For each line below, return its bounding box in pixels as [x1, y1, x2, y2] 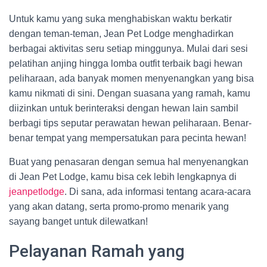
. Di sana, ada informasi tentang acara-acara [64, 187, 251, 197]
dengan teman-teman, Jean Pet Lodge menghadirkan [9, 29, 234, 39]
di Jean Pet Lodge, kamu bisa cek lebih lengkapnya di [9, 172, 237, 182]
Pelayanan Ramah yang [9, 241, 185, 261]
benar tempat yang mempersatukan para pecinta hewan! [9, 133, 246, 143]
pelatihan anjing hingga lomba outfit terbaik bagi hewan [9, 58, 243, 69]
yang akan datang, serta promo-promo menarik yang [9, 201, 229, 212]
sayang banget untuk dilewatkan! [9, 216, 148, 226]
